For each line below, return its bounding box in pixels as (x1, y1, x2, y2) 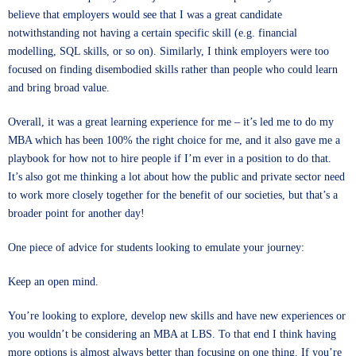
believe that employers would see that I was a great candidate (8, 9, 282, 21)
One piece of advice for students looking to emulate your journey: (8, 242, 304, 253)
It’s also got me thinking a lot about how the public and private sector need (8, 171, 345, 183)
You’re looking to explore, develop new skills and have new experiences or (8, 310, 346, 322)
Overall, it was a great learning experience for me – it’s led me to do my (8, 116, 334, 128)
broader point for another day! (8, 207, 145, 219)
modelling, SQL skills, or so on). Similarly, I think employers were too (8, 45, 329, 57)
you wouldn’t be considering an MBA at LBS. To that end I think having (8, 328, 336, 340)
